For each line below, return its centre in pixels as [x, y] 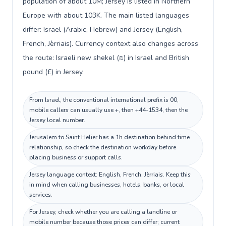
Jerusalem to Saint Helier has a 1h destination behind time [109, 137]
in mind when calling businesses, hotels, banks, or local [107, 185]
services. [41, 195]
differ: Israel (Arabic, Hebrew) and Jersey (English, [103, 30]
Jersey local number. [57, 120]
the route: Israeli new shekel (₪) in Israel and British [106, 58]
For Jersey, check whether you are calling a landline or [103, 212]
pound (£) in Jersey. [53, 72]
